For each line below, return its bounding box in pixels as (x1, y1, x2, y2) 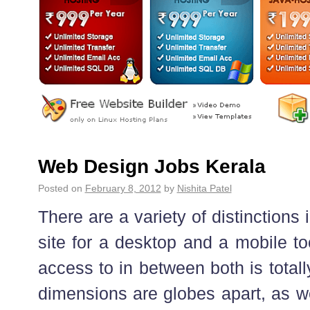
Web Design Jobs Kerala (37, 155, 266, 177)
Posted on (37, 182, 82, 194)
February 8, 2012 (84, 182, 161, 194)
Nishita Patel (176, 182, 232, 194)
